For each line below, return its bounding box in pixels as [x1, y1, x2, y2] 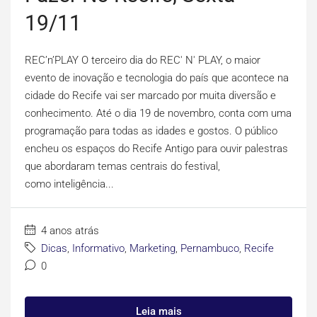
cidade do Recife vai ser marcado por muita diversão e [25, 89, 276, 103]
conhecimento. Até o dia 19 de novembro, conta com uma [25, 107, 292, 120]
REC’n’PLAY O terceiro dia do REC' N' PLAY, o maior [25, 54, 260, 67]
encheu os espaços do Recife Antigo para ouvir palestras [25, 142, 288, 156]
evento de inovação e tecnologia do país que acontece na [25, 71, 289, 85]
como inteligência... [25, 178, 114, 191]
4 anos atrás [38, 224, 99, 238]
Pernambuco [180, 242, 239, 255]
